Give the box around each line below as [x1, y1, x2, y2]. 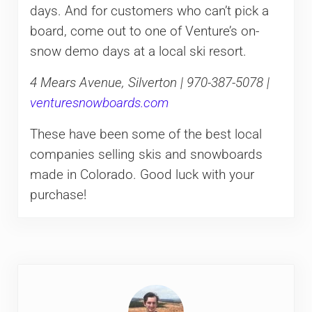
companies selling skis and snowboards [29, 146, 263, 162]
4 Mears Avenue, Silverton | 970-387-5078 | [29, 75, 270, 91]
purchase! [29, 187, 86, 203]
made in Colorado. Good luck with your [29, 166, 254, 182]
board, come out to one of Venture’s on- [29, 23, 259, 39]
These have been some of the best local [29, 126, 262, 142]
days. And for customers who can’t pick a [29, 3, 269, 19]
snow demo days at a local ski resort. [29, 43, 247, 59]
